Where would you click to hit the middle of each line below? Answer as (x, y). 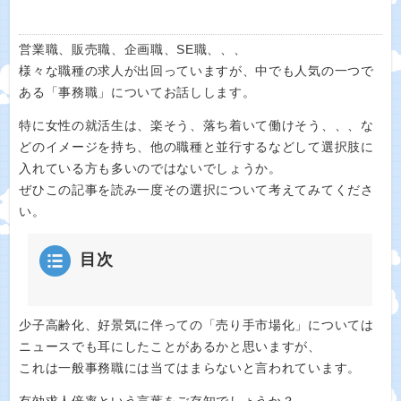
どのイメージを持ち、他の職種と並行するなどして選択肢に (196, 147)
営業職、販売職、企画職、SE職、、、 (133, 50)
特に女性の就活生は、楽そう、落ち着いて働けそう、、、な (196, 125)
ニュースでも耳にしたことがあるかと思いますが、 (170, 347)
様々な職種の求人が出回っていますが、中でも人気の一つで (196, 71)
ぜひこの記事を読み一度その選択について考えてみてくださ (196, 190)
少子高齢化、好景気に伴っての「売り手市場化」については (196, 325)
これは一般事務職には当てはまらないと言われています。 (190, 368)
